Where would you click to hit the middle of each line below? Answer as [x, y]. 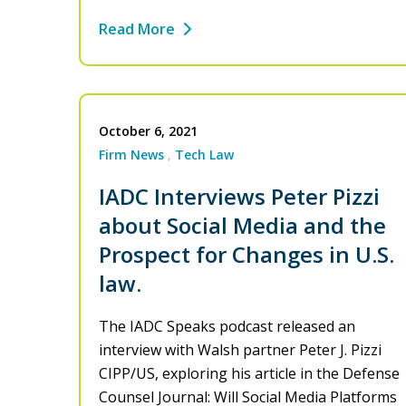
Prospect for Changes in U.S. [246, 255]
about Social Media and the [242, 226]
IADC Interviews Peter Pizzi [239, 197]
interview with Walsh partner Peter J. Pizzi [240, 350]
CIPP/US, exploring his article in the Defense [249, 374]
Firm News [131, 155]
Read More [137, 29]
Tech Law [204, 155]
